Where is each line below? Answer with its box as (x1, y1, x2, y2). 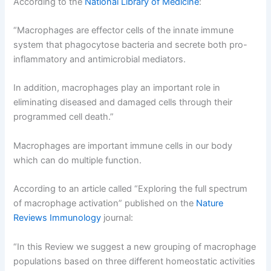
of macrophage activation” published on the (13, 198, 197, 209)
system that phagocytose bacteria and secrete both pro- (13, 39, 248, 51)
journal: (101, 212, 134, 224)
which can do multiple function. (13, 154, 142, 166)
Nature (196, 198, 224, 209)
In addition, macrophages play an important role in (13, 82, 221, 94)
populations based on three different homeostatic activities (13, 255, 256, 267)
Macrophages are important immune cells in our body (13, 140, 233, 151)
